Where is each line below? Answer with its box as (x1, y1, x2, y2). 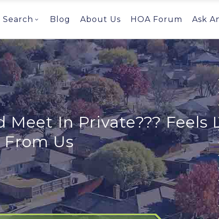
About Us (80, 14, 121, 24)
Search (3, 14, 33, 24)
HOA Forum (131, 14, 182, 24)
